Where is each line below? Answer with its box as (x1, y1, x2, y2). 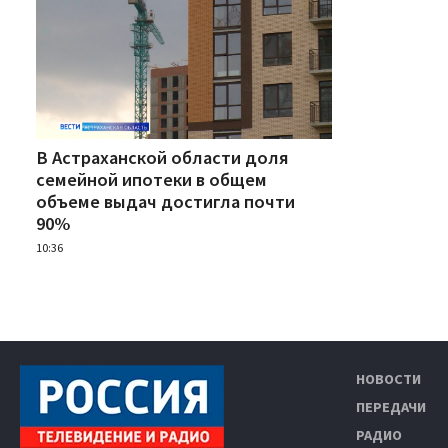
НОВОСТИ (356, 369, 421, 388)
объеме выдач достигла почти (36, 189, 295, 213)
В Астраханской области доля (36, 145, 289, 169)
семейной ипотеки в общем (36, 167, 267, 191)
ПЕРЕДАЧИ (356, 397, 426, 416)
